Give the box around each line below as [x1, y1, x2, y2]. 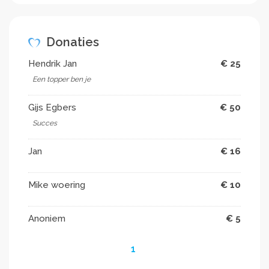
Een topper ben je [32, 74, 91, 83]
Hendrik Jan [28, 58, 77, 69]
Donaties [43, 34, 99, 49]
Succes [32, 118, 57, 127]
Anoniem [28, 213, 65, 224]
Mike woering [28, 179, 85, 190]
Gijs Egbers [28, 101, 76, 113]
